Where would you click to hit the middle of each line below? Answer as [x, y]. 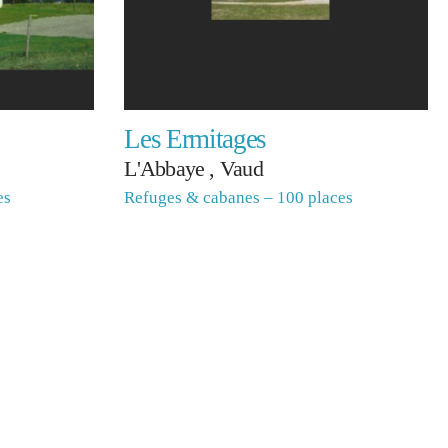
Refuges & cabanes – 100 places [239, 198]
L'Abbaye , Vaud [193, 169]
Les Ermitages [195, 139]
